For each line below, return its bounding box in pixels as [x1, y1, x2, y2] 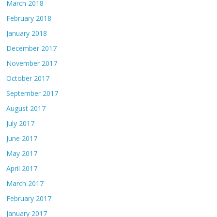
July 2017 [6, 119, 35, 128]
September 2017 [6, 89, 59, 98]
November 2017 [6, 59, 58, 68]
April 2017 [6, 164, 38, 173]
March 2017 [6, 179, 44, 188]
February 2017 [6, 194, 52, 203]
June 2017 [6, 134, 38, 143]
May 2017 [6, 149, 38, 158]
